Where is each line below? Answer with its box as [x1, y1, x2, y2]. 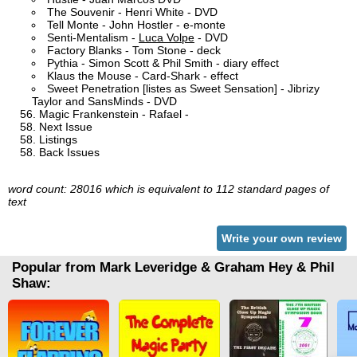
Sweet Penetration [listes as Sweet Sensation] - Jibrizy [47, 82, 320, 96]
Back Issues [39, 146, 100, 159]
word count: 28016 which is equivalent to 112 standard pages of [8, 182, 329, 196]
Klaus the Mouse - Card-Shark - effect [47, 69, 238, 83]
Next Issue [39, 120, 92, 134]
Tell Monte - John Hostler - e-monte [47, 18, 226, 32]
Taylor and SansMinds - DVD [32, 95, 177, 108]
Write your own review [222, 232, 342, 245]
